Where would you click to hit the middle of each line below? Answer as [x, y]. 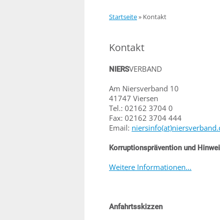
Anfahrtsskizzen [136, 207]
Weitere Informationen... [150, 167]
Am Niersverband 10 [144, 88]
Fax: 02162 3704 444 [145, 118]
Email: [120, 128]
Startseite [123, 17]
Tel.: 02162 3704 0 [141, 108]
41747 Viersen [134, 98]
